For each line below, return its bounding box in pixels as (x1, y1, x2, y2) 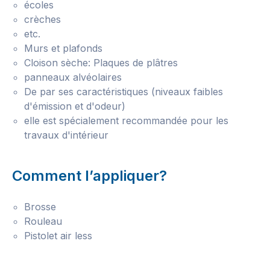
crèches (24, 13, 61, 25)
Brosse (24, 201, 56, 213)
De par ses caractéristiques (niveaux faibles (24, 86, 223, 98)
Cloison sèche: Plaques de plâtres (24, 57, 178, 69)
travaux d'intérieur (24, 129, 108, 141)
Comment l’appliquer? (12, 167, 167, 184)
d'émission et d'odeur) (24, 100, 125, 112)
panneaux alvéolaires (24, 71, 122, 83)
